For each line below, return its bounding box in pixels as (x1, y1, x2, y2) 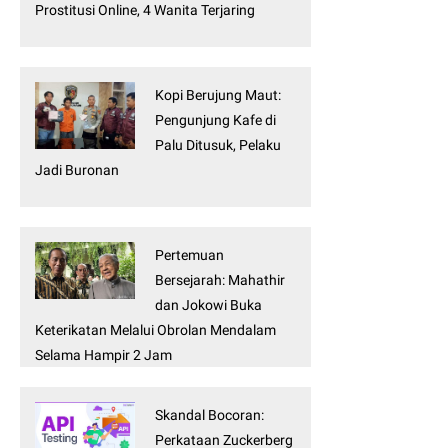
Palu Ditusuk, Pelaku (155, 137, 281, 154)
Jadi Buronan (35, 162, 119, 179)
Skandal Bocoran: (155, 407, 264, 424)
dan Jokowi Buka (155, 297, 262, 314)
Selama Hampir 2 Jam (35, 347, 172, 364)
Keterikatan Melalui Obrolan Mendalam (35, 322, 276, 339)
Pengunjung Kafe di (155, 112, 276, 129)
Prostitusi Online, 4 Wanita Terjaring (35, 2, 255, 19)
